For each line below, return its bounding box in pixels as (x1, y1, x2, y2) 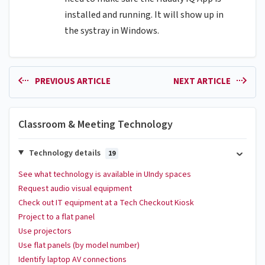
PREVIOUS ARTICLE (33, 75, 111, 88)
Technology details (27, 147, 102, 159)
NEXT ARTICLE (173, 75, 232, 88)
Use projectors (18, 225, 72, 237)
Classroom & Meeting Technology (18, 117, 173, 132)
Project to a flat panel (18, 211, 95, 223)
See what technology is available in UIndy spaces (18, 168, 191, 180)
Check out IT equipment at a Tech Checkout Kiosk (18, 196, 194, 209)
